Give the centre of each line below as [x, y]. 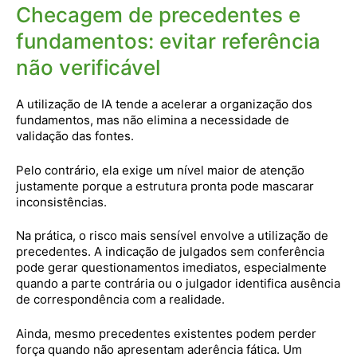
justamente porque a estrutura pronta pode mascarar [165, 186]
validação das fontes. [75, 136]
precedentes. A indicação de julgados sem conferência [170, 251]
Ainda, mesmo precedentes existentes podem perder [166, 333]
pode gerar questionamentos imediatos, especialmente [171, 267]
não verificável [88, 67]
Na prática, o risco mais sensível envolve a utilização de [172, 235]
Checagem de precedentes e [158, 15]
